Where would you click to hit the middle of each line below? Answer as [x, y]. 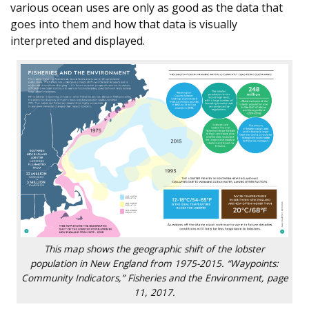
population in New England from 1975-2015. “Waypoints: [154, 263]
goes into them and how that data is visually [124, 24]
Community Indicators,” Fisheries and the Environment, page [154, 278]
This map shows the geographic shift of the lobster [154, 249]
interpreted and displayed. [78, 41]
